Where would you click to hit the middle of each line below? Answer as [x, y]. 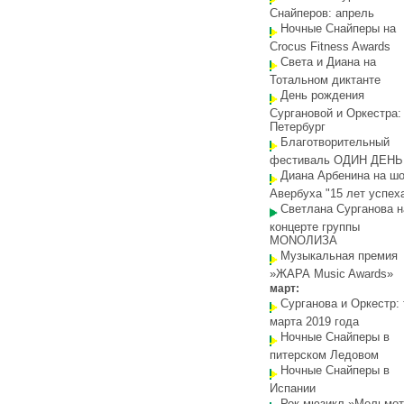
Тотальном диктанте [325, 80]
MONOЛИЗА [303, 240]
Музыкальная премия [339, 256]
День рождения [322, 95]
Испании [293, 388]
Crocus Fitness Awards [330, 46]
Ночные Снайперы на [338, 28]
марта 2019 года [314, 321]
